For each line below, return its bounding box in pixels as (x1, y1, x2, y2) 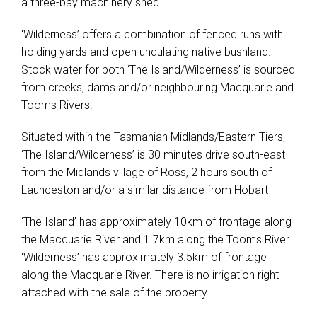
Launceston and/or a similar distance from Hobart (21, 183, 268, 197)
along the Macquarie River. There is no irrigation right (21, 268, 279, 282)
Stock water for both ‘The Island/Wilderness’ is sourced (21, 63, 295, 76)
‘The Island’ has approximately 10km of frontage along (21, 215, 292, 229)
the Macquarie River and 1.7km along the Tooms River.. (21, 233, 294, 246)
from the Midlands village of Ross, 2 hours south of (21, 166, 272, 179)
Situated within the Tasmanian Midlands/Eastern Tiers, (21, 130, 285, 144)
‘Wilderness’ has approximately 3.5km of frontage (21, 250, 267, 264)
